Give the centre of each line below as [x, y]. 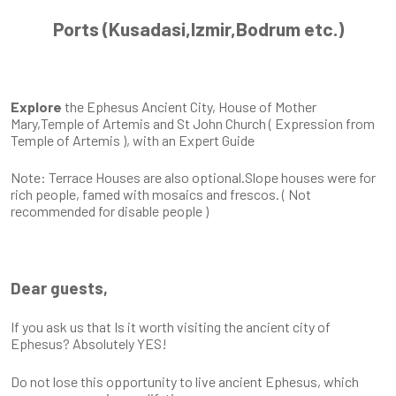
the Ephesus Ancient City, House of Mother [190, 106]
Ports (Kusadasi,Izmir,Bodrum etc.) [198, 29]
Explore [38, 106]
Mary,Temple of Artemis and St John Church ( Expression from [193, 123]
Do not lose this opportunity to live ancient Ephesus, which [185, 381]
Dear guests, [59, 287]
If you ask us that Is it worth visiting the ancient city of [171, 327]
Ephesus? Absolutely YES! [89, 344]
